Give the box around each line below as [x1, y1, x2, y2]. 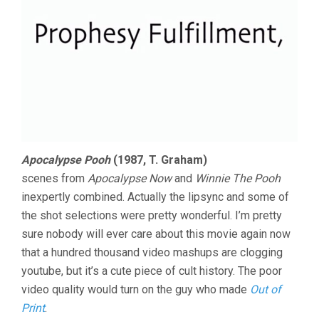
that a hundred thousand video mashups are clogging [21, 246, 283, 260]
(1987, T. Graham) [110, 153, 207, 167]
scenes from [21, 172, 88, 186]
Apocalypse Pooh [21, 153, 110, 167]
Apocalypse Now [88, 172, 172, 186]
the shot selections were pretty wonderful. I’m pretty [21, 209, 282, 223]
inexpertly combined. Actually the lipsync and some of [21, 190, 289, 204]
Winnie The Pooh [195, 172, 281, 186]
